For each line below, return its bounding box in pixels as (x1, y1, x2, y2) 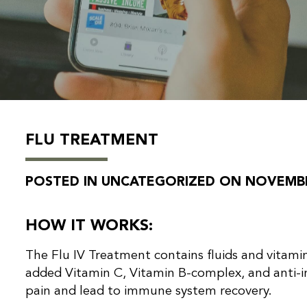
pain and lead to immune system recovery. (25, 284, 273, 299)
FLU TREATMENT (25, 132, 159, 148)
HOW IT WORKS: (25, 219, 153, 234)
